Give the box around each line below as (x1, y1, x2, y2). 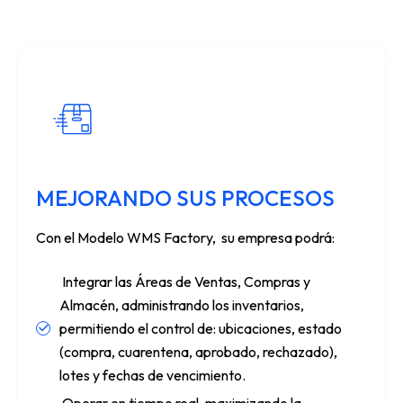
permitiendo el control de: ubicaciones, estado (59, 318, 342, 337)
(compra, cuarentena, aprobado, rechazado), (59, 342, 337, 361)
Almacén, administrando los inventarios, (59, 295, 304, 314)
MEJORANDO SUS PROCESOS (36, 184, 335, 211)
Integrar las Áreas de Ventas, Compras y (59, 272, 310, 291)
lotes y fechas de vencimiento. (59, 365, 246, 384)
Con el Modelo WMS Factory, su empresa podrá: (36, 228, 335, 246)
